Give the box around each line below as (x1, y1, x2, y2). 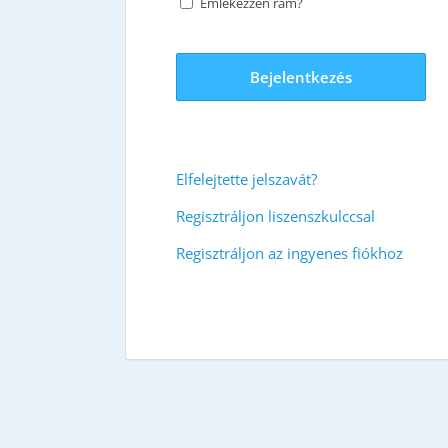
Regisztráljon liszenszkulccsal (175, 205, 375, 226)
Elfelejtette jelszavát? (175, 168, 317, 189)
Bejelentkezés (249, 66, 352, 87)
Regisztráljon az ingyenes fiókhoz (175, 242, 403, 263)
